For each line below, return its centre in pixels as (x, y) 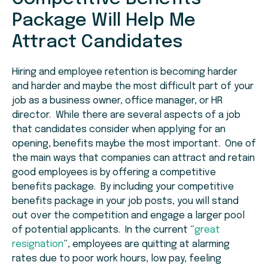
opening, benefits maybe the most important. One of (134, 144)
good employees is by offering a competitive (114, 173)
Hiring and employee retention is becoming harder (125, 72)
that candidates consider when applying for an (119, 130)
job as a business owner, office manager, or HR (117, 101)
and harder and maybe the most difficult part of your (133, 87)
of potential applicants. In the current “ (103, 230)
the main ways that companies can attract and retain (133, 159)
